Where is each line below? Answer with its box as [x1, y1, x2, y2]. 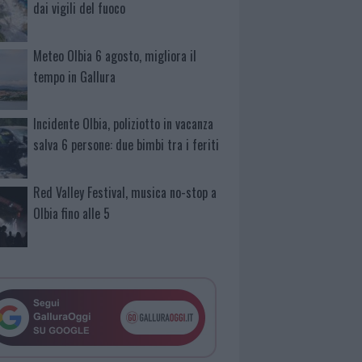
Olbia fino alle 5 [33, 204, 111, 224]
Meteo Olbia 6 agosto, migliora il [33, 45, 197, 65]
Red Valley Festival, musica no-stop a [33, 183, 217, 203]
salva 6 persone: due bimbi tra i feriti [33, 135, 220, 155]
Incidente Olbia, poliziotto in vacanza [33, 114, 214, 134]
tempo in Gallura [33, 66, 116, 86]
